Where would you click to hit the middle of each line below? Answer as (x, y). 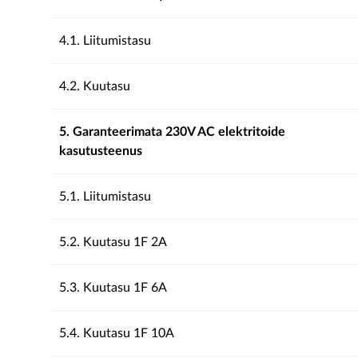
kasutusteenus (101, 151)
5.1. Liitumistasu (105, 197)
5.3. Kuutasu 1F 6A (113, 288)
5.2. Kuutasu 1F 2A (113, 242)
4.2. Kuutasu (95, 86)
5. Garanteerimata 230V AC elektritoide (172, 132)
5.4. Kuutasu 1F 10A (117, 333)
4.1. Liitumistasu (105, 41)
